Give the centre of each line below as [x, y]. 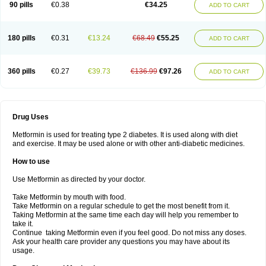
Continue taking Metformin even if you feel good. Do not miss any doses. [129, 233]
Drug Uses [31, 117]
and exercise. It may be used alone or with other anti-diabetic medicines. [129, 144]
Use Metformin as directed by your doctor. [79, 179]
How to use [31, 161]
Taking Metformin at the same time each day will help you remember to [126, 215]
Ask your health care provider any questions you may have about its [121, 242]
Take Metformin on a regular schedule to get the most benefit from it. [121, 206]
